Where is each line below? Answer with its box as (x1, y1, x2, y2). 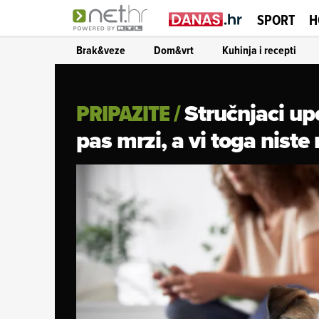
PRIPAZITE (76, 97, 169, 130)
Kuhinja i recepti (222, 41, 296, 58)
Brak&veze (76, 41, 125, 58)
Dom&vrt (154, 41, 194, 58)
